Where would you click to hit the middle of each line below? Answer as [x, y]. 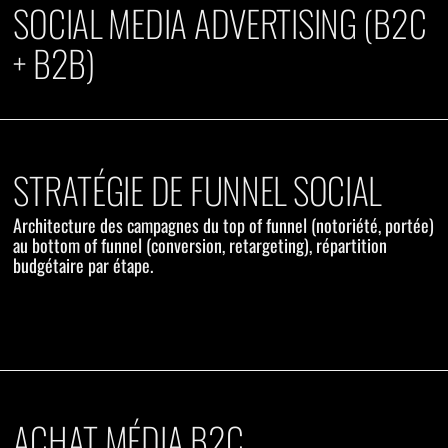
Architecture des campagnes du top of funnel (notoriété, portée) [224, 224]
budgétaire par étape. [83, 264]
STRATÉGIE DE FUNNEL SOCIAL [197, 189]
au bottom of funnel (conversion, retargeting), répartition [200, 244]
